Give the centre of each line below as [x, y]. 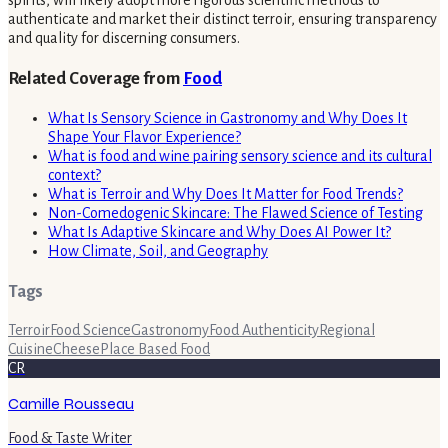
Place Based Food [155, 349]
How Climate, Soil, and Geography [158, 250]
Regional [347, 330]
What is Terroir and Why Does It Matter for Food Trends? [225, 193]
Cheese [76, 349]
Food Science [90, 330]
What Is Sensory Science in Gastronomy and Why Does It [227, 117]
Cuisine [30, 349]
